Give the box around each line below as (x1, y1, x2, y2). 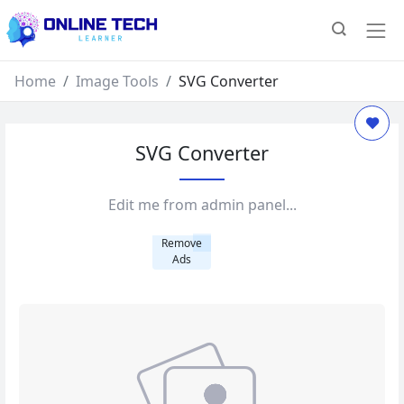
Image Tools (76, 70, 159, 91)
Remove (161, 234, 202, 251)
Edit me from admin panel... (107, 194, 297, 215)
